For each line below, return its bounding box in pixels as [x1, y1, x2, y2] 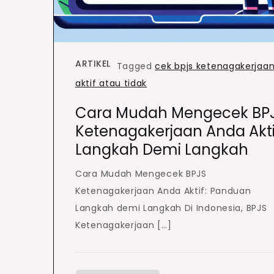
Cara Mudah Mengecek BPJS [75, 168, 207, 180]
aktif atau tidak [75, 77, 147, 89]
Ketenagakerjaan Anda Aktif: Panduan [75, 185, 251, 197]
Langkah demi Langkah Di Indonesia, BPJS [75, 202, 267, 214]
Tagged [116, 60, 155, 72]
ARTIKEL [75, 57, 111, 70]
